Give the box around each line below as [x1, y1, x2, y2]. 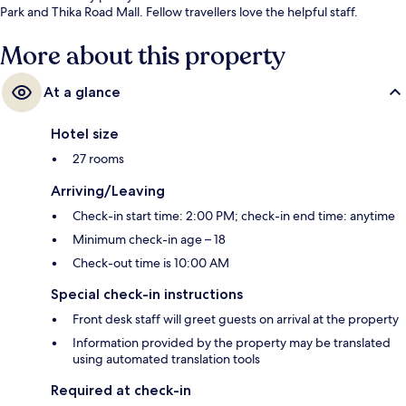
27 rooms [72, 150, 124, 168]
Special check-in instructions [51, 285, 243, 304]
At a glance [43, 83, 121, 101]
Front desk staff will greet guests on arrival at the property [72, 311, 399, 328]
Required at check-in [51, 382, 191, 400]
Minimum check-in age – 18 [72, 231, 226, 248]
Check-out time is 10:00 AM [72, 255, 229, 272]
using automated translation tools [72, 351, 260, 368]
